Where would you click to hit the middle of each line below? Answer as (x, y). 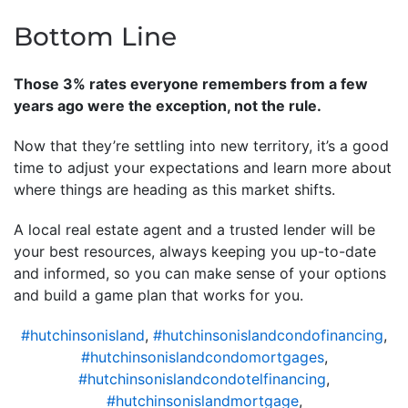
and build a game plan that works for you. (158, 295)
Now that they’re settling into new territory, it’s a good (201, 145)
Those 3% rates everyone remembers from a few (191, 83)
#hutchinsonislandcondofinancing (268, 335)
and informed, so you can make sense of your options (200, 273)
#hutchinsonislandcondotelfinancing (202, 378)
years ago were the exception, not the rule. (168, 105)
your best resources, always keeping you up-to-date (195, 251)
